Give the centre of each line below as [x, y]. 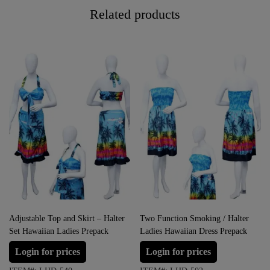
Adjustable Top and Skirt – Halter [67, 219]
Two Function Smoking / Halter [194, 219]
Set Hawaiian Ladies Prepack [59, 231]
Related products [135, 14]
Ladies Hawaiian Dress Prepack [193, 231]
